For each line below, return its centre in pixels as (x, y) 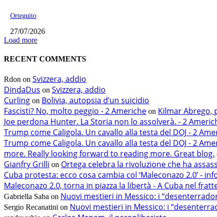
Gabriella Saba (26, 197)
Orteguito (23, 15)
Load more (21, 40)
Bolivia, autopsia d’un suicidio (95, 101)
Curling (17, 101)
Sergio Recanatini (31, 207)
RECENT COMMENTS (45, 59)
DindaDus (22, 90)
